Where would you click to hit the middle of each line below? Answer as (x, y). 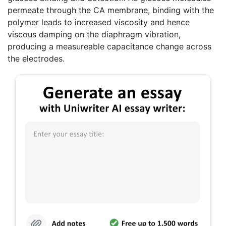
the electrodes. (36, 58)
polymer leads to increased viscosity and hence (99, 22)
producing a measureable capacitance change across (109, 46)
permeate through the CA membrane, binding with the (111, 10)
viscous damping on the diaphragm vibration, (94, 34)
